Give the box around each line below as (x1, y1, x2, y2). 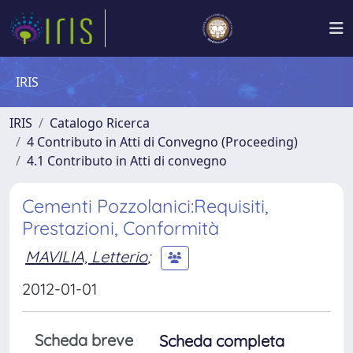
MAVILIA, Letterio (25, 246, 147, 266)
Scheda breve (35, 330, 133, 350)
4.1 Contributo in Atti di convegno (27, 152, 227, 169)
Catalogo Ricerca (50, 114, 150, 132)
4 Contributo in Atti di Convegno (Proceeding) (27, 133, 298, 150)
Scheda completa (159, 331, 284, 351)
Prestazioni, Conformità (22, 217, 219, 240)
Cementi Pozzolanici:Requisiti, (22, 195, 269, 217)
